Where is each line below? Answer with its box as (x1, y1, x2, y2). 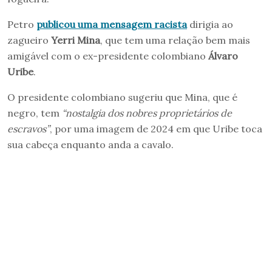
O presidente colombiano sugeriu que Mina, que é (7, 91, 237, 103)
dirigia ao (187, 18, 233, 30)
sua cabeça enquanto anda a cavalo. (7, 138, 174, 151)
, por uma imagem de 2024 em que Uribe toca (50, 123, 262, 135)
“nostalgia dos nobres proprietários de (62, 107, 232, 119)
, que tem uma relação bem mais (100, 34, 250, 46)
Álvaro (208, 50, 238, 62)
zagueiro (7, 34, 51, 46)
